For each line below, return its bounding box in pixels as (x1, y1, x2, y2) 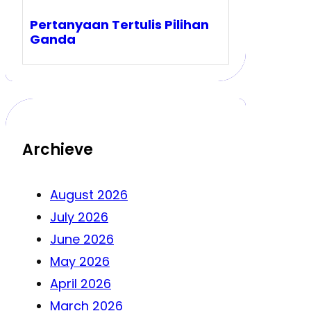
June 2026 (50, 230, 114, 248)
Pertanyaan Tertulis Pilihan (30, 16, 209, 34)
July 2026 (50, 208, 108, 226)
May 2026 (50, 252, 110, 270)
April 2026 (50, 274, 111, 292)
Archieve (22, 138, 93, 160)
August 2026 (50, 185, 128, 203)
